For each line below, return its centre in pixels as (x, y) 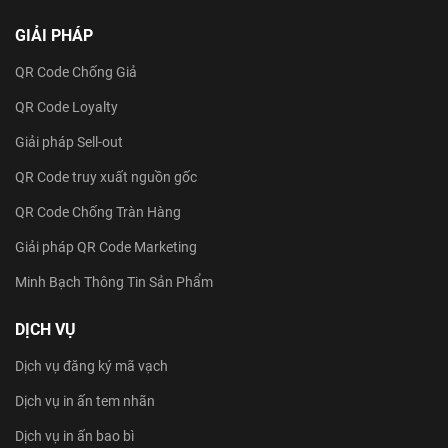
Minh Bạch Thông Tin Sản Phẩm (114, 281)
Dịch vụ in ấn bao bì (74, 435)
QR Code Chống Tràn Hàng (98, 211)
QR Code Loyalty (66, 106)
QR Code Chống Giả (76, 71)
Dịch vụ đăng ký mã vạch (91, 365)
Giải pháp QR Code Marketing (106, 246)
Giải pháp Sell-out (69, 141)
